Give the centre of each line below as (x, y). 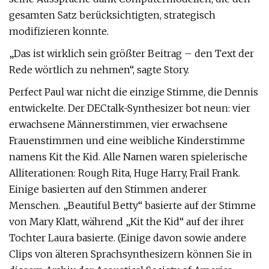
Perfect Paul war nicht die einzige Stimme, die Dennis (134, 92)
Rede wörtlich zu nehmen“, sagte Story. (99, 70)
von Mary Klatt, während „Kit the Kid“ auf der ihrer (127, 222)
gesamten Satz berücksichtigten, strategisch (112, 15)
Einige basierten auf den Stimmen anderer (108, 189)
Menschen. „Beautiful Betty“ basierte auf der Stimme (132, 205)
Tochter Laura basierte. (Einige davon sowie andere (128, 238)
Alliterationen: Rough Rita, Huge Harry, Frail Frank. (125, 173)
